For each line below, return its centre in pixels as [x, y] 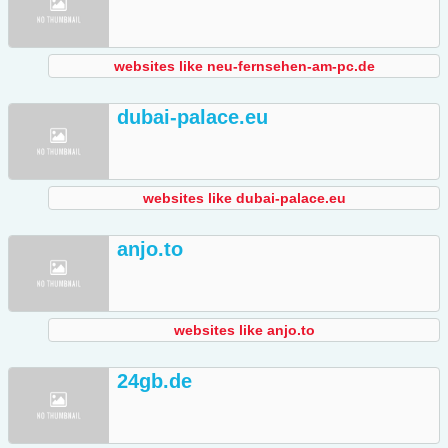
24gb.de [154, 381]
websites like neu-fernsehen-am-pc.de [244, 66]
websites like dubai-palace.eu [244, 198]
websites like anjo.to [244, 330]
